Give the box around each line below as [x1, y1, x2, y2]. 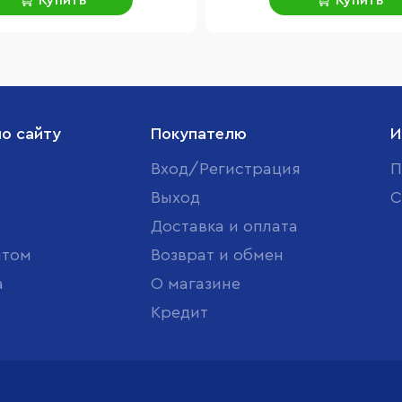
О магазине [151, 275, 240, 292]
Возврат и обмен [151, 247, 284, 263]
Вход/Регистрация [151, 161, 301, 177]
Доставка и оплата [151, 218, 298, 234]
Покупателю [151, 126, 247, 142]
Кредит [151, 304, 208, 320]
